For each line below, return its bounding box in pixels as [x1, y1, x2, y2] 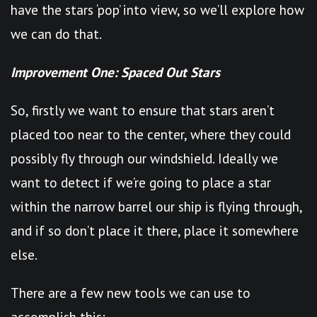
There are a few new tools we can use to [11, 284, 250, 301]
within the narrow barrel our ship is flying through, [11, 197, 302, 215]
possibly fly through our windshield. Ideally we [11, 149, 278, 167]
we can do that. [11, 25, 102, 42]
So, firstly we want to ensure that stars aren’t [11, 101, 275, 119]
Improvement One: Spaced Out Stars [11, 63, 220, 81]
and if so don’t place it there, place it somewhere [11, 221, 299, 239]
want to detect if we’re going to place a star [11, 173, 271, 191]
